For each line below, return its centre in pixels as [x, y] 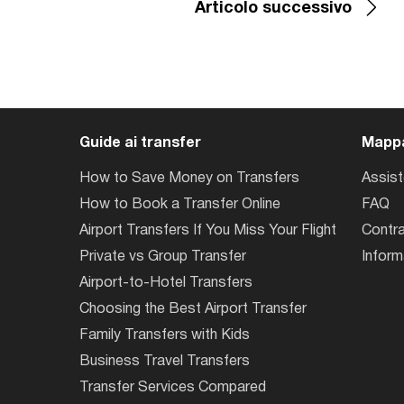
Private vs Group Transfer [162, 257]
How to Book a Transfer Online [179, 205]
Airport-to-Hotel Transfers [165, 283]
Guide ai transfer [140, 143]
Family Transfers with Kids [164, 335]
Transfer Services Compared [172, 388]
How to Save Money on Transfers [189, 179]
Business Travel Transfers [164, 362]
